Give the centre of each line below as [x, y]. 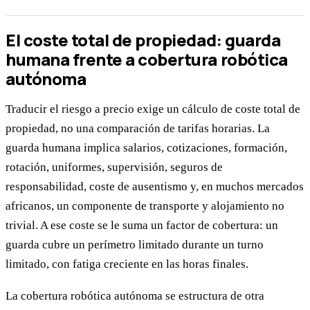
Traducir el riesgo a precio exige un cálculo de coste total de [153, 109]
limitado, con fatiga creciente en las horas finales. [127, 264]
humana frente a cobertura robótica [147, 60]
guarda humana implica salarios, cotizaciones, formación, [146, 148]
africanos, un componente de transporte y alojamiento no [145, 206]
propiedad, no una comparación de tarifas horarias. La [138, 129]
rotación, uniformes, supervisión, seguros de [114, 167]
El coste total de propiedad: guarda [143, 40]
